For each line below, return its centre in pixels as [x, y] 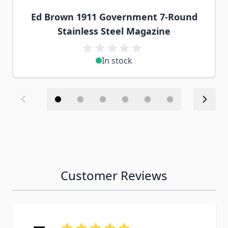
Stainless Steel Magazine [114, 31]
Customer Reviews [114, 175]
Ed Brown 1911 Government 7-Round [114, 17]
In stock [117, 61]
